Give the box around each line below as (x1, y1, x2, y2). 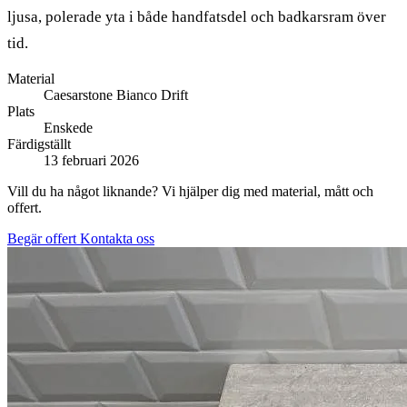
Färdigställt (7, 135, 71, 152)
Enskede (44, 119, 93, 135)
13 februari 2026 (44, 152, 139, 168)
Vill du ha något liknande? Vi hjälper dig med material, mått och (7, 183, 373, 199)
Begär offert (7, 230, 80, 246)
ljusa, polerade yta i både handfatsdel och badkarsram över (7, 7, 386, 25)
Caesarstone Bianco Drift (44, 86, 188, 103)
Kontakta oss (80, 230, 154, 246)
